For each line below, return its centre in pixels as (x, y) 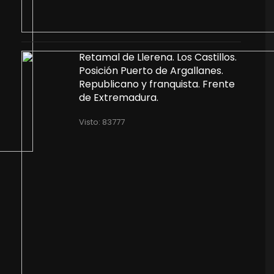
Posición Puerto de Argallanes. (151, 71)
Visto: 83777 (102, 122)
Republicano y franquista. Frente (157, 84)
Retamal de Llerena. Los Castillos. (157, 57)
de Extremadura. (118, 98)
